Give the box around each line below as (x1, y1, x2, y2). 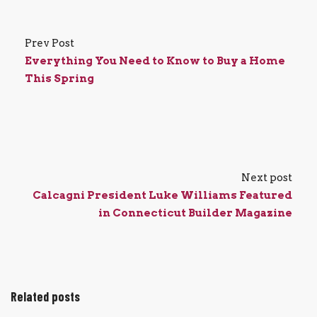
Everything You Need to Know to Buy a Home (25, 54, 285, 67)
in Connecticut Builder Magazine (98, 206, 292, 219)
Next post (241, 171, 292, 184)
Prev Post (25, 36, 74, 50)
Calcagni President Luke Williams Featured (33, 188, 292, 202)
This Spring (25, 71, 94, 85)
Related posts (11, 288, 80, 304)
